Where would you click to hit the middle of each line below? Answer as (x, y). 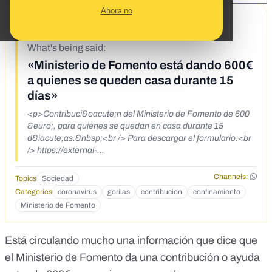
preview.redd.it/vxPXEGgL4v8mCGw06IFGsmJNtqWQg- (136, 163)
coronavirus (77, 192)
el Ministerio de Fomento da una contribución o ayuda (132, 258)
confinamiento (217, 192)
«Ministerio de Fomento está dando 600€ (140, 65)
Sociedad (58, 179)
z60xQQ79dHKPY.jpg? (71, 175)
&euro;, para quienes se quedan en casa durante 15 (125, 126)
